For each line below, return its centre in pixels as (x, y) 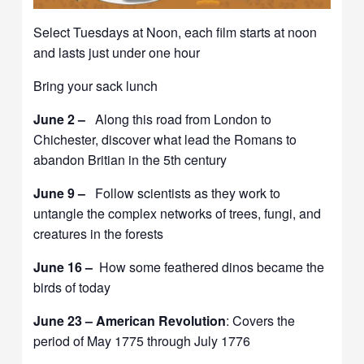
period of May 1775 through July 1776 (142, 341)
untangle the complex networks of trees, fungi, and (178, 214)
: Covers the (261, 321)
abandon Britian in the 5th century (130, 160)
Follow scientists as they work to (186, 193)
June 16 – (67, 267)
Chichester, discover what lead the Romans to (165, 140)
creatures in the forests (99, 234)
